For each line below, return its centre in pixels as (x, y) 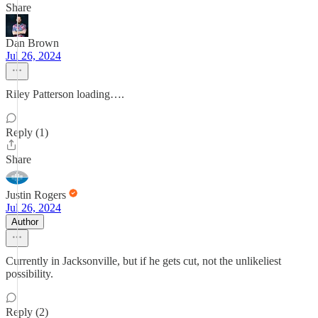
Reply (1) (27, 132)
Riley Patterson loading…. (65, 94)
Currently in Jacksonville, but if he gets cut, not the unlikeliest (143, 261)
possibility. (29, 274)
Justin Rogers (36, 195)
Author (25, 222)
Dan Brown (32, 43)
